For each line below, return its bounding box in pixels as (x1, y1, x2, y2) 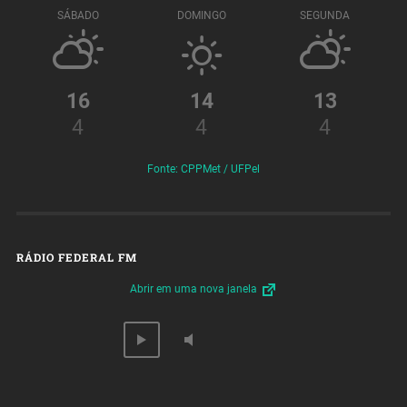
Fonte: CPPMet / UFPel (147, 163, 260, 176)
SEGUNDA (300, 8, 351, 22)
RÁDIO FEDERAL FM (15, 250, 137, 265)
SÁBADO (56, 8, 99, 22)
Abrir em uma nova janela (129, 283, 260, 296)
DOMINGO (176, 8, 226, 22)
